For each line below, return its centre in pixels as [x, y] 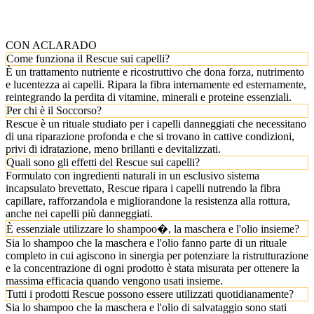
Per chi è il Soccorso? [54, 110]
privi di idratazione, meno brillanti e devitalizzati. [113, 149]
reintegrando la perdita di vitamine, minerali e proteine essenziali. [149, 97]
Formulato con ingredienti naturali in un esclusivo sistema [132, 175]
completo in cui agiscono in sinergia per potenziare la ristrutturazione [157, 255]
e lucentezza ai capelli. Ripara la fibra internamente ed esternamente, [156, 84]
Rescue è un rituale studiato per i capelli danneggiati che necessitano [156, 123]
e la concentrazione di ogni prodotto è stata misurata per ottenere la [152, 268]
